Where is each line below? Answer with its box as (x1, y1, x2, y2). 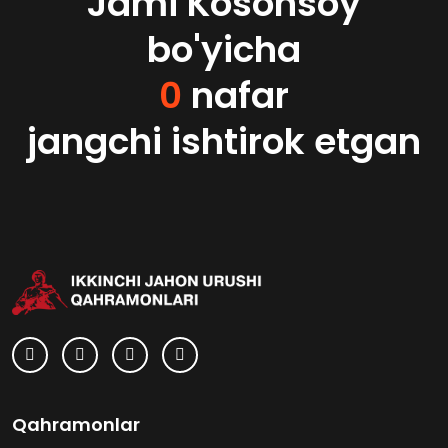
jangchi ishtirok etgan (27, 116, 421, 167)
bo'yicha (147, 24, 301, 75)
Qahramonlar (12, 412, 140, 437)
